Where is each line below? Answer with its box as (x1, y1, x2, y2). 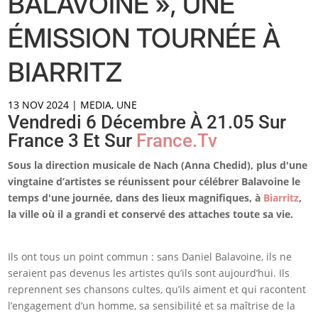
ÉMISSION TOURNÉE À (8, 22, 281, 55)
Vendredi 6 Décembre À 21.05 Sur (8, 111, 287, 133)
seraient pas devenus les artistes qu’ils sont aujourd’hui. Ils (8, 266, 290, 280)
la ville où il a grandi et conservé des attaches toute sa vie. (8, 207, 294, 221)
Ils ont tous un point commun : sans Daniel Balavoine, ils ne (8, 250, 292, 264)
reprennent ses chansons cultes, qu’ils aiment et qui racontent (8, 283, 307, 297)
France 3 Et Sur (8, 130, 137, 152)
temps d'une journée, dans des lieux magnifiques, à (8, 191, 264, 205)
